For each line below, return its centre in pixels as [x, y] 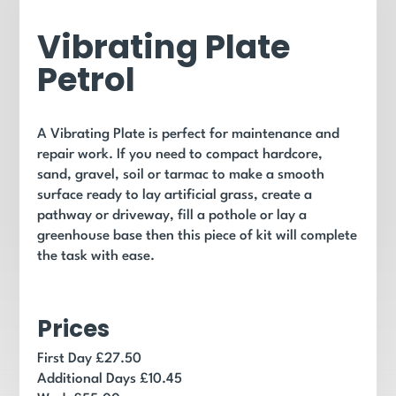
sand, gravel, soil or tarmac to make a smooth [181, 175]
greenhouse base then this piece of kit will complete [198, 236]
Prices [74, 329]
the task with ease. [96, 256]
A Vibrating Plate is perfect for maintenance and [189, 134]
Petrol [87, 80]
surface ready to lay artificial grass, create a [175, 195]
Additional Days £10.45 [110, 379]
